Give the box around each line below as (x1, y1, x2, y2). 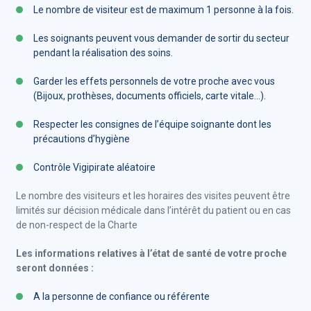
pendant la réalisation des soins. (33, 47, 173, 58)
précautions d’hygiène (33, 133, 130, 144)
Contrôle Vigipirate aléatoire (33, 162, 155, 173)
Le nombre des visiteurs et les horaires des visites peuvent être (16, 190, 290, 201)
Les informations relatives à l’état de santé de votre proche (16, 248, 287, 259)
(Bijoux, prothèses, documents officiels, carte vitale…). (33, 90, 266, 101)
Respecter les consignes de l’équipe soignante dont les (33, 119, 271, 130)
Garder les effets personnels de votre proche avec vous (33, 76, 275, 87)
